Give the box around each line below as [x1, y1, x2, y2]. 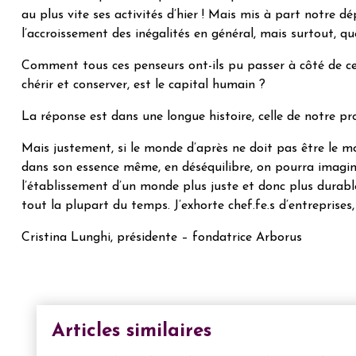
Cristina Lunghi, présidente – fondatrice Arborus [21, 231, 302, 245]
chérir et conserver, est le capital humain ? [21, 79, 265, 92]
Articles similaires [52, 322, 211, 342]
